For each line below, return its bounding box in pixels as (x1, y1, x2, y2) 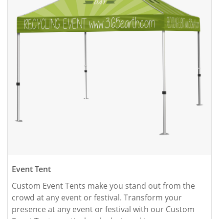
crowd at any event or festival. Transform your (12, 192, 182, 203)
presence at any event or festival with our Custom (12, 204, 195, 215)
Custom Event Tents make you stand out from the (12, 180, 195, 192)
